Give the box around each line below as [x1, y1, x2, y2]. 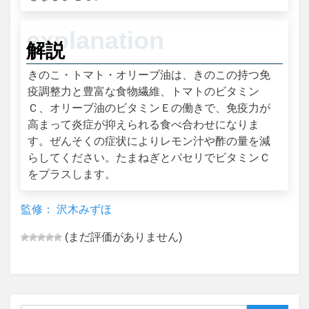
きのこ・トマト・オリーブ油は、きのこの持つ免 [28, 69, 271, 81]
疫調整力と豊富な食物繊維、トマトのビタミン [28, 86, 260, 98]
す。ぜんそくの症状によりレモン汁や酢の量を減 [28, 135, 271, 148]
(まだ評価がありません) [62, 230, 182, 243]
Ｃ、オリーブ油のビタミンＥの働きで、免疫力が [28, 102, 271, 114]
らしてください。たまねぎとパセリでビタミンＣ [28, 152, 271, 164]
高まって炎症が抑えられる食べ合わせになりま [28, 119, 260, 131]
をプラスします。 [28, 168, 117, 181]
